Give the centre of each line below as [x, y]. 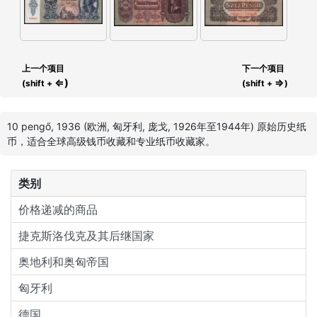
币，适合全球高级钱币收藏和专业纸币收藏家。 [111, 141]
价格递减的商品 [58, 209]
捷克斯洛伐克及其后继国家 [86, 236]
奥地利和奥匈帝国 [64, 262]
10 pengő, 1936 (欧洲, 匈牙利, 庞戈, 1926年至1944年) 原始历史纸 [157, 126]
